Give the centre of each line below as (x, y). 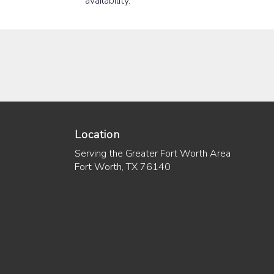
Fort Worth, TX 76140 (123, 167)
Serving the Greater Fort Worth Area (153, 153)
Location (97, 134)
